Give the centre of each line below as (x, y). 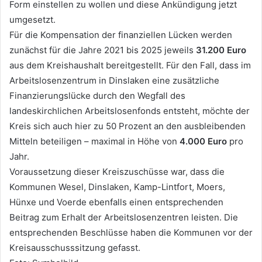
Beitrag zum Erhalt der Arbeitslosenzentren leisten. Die (124, 217)
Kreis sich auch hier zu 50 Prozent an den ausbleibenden (127, 126)
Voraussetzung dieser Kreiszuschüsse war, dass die (117, 171)
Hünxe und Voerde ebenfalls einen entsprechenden (116, 202)
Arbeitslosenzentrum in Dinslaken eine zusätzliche (114, 80)
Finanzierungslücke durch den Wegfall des (97, 95)
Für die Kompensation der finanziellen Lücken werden (121, 35)
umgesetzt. (32, 19)
